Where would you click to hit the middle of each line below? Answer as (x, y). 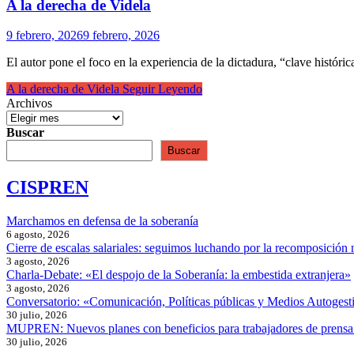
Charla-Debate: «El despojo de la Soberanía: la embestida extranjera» (179, 275)
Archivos (29, 104)
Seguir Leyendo (161, 89)
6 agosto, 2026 (38, 235)
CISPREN (47, 188)
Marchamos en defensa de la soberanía (102, 221)
